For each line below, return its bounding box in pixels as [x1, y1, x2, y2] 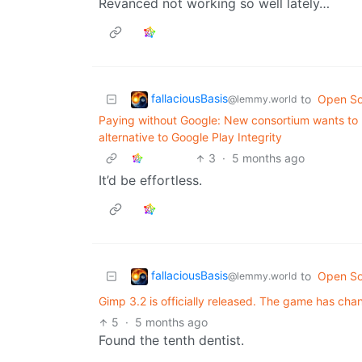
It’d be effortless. [99, 172, 202, 189]
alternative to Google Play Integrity [99, 130, 282, 145]
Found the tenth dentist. [99, 332, 244, 349]
